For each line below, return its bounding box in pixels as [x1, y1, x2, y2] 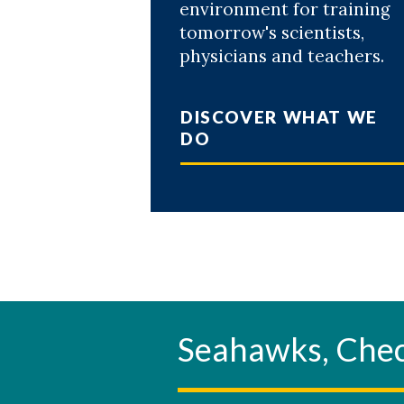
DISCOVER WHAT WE [180, 106, 378, 127]
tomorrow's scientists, [179, 21, 364, 43]
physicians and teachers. [179, 44, 384, 67]
